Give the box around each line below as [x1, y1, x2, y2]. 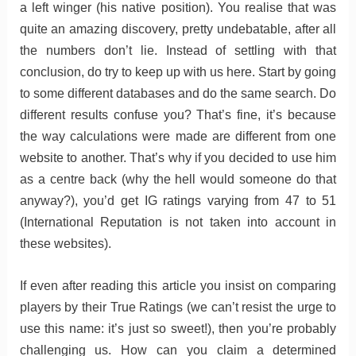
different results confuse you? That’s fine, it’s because [19, 108, 337, 122]
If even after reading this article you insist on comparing [19, 278, 337, 292]
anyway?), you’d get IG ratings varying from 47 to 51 [19, 194, 337, 208]
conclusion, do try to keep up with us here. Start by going [19, 65, 337, 79]
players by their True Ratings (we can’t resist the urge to [19, 300, 337, 314]
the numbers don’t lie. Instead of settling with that [19, 44, 337, 58]
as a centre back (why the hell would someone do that [19, 172, 337, 187]
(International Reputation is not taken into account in [19, 215, 337, 230]
